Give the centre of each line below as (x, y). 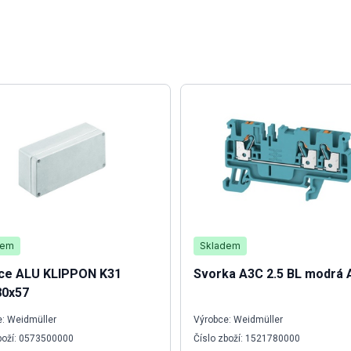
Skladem (220, 246)
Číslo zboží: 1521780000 (247, 338)
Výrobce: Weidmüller (238, 320)
